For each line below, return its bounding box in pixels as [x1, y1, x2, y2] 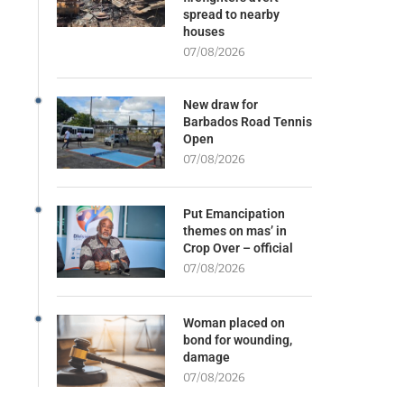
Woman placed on [182, 315, 285, 330]
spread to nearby [182, 6, 280, 22]
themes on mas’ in [182, 223, 287, 238]
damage [182, 349, 230, 364]
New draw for [182, 96, 258, 112]
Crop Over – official [182, 240, 293, 255]
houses [182, 23, 225, 39]
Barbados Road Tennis [182, 114, 312, 129]
